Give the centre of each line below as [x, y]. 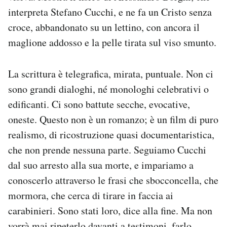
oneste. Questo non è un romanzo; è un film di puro [113, 120]
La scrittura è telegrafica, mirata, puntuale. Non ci [111, 74]
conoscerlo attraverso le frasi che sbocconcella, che [113, 180]
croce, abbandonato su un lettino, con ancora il [104, 27]
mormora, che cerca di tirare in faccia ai [91, 196]
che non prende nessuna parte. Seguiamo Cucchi [107, 150]
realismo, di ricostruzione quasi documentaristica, [111, 135]
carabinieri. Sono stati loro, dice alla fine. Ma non [110, 211]
